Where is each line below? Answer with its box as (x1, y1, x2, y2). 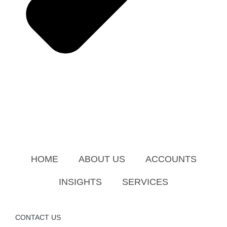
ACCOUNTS (145, 154, 197, 164)
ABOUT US (78, 154, 125, 164)
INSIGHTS (59, 176, 102, 187)
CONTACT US (15, 213, 61, 221)
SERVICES (122, 176, 168, 187)
